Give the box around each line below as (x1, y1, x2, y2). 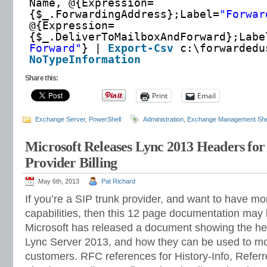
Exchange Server (35, 116, 85, 123)
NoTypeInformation (29, 54, 141, 66)
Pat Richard (101, 178, 135, 185)
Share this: (25, 74, 58, 82)
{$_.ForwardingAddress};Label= (29, 8, 219, 20)
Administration (143, 116, 184, 123)
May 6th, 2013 (38, 178, 79, 185)
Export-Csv (108, 42, 173, 54)
